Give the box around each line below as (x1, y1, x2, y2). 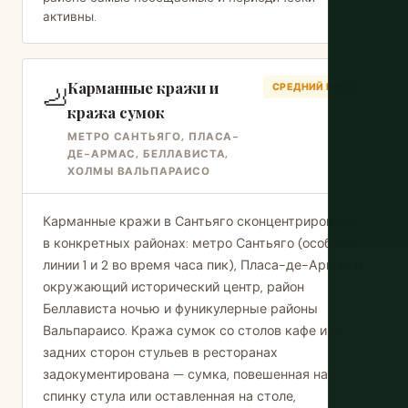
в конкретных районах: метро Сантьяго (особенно (43, 235, 361, 251)
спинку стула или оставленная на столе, (43, 388, 296, 404)
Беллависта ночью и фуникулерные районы (43, 301, 318, 317)
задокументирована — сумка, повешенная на (43, 366, 328, 382)
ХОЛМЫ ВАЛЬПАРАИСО (67, 165, 210, 178)
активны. (43, 9, 97, 25)
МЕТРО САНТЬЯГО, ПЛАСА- (67, 130, 240, 144)
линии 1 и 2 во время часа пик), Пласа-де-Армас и (43, 257, 362, 273)
